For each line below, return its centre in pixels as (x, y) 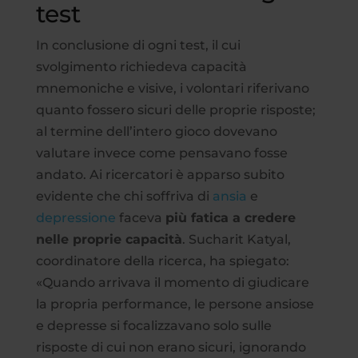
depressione (76, 217)
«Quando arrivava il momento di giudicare (172, 282)
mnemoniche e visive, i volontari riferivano (172, 88)
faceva (140, 217)
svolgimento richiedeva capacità (141, 66)
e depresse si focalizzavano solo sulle (153, 325)
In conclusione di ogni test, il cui (138, 45)
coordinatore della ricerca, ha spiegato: (162, 261)
